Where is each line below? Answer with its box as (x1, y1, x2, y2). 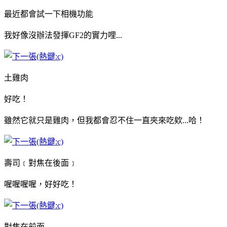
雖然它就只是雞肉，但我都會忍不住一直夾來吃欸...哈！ (4, 116, 205, 125)
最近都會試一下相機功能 (4, 9, 93, 18)
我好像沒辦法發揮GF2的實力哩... (4, 30, 122, 40)
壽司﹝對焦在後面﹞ (4, 158, 77, 167)
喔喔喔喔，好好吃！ (4, 179, 77, 188)
